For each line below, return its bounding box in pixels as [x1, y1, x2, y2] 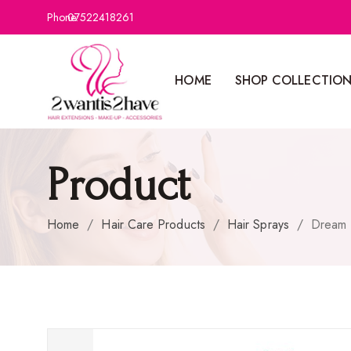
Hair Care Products [101, 215, 205, 233]
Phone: [47, 9, 82, 25]
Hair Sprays [226, 215, 289, 233]
